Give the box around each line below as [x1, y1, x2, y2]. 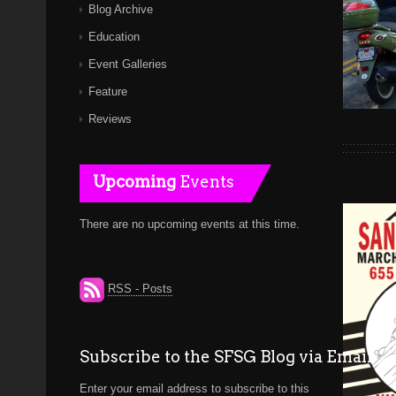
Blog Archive [88, 3, 153, 16]
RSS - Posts [108, 282, 172, 296]
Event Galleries [88, 57, 167, 71]
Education [88, 30, 140, 43]
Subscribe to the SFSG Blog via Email [80, 347, 372, 366]
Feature [88, 85, 127, 98]
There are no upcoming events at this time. [80, 217, 300, 231]
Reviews [88, 112, 132, 126]
